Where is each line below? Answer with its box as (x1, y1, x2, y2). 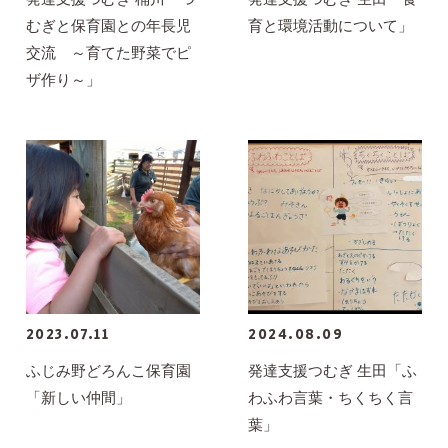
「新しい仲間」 (25, 388, 131, 406)
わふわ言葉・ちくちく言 (248, 388, 414, 406)
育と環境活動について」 (248, 17, 414, 35)
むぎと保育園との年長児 (25, 17, 191, 35)
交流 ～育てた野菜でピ (25, 44, 191, 62)
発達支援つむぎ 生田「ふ (248, 361, 418, 379)
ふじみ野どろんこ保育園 (25, 361, 191, 379)
